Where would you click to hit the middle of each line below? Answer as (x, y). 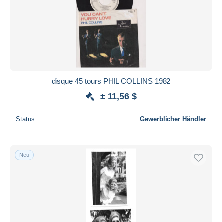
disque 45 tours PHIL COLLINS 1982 (111, 81)
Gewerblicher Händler (173, 119)
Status (25, 119)
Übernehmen (111, 27)
